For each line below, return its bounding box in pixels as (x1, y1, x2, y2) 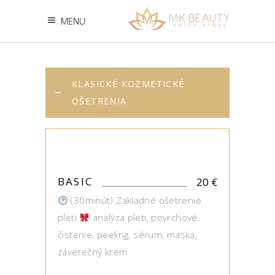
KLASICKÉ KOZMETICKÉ (72, 78, 185, 90)
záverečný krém (58, 246, 128, 258)
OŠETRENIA (72, 95, 127, 107)
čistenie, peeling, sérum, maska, (58, 228, 197, 241)
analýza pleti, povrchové (90, 211, 198, 223)
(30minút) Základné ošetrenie (68, 194, 201, 206)
